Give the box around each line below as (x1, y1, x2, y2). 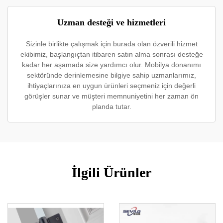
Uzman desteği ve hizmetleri (57, 17, 166, 27)
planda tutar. (92, 103, 131, 111)
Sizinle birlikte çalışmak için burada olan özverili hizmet (25, 40, 198, 48)
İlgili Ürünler (72, 165, 151, 180)
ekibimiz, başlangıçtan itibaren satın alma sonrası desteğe (20, 50, 203, 58)
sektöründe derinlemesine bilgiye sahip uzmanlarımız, (27, 71, 196, 79)
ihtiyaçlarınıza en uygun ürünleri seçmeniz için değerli (27, 82, 196, 90)
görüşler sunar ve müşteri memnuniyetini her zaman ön (24, 92, 199, 100)
